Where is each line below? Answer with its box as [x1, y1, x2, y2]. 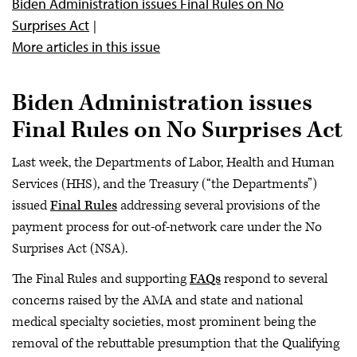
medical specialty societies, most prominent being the [12, 312, 316, 331]
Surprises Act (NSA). [12, 240, 127, 257]
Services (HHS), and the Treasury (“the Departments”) [12, 175, 317, 193]
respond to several [221, 269, 328, 288]
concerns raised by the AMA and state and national [12, 291, 303, 309]
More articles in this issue [12, 37, 160, 56]
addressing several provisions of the [117, 197, 320, 214]
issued [12, 197, 50, 214]
